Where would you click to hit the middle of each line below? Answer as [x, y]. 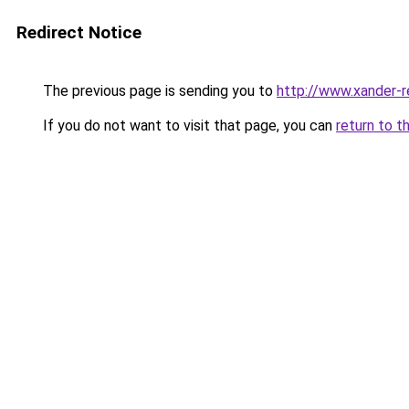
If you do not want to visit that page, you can [188, 126]
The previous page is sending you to [158, 91]
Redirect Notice [79, 32]
